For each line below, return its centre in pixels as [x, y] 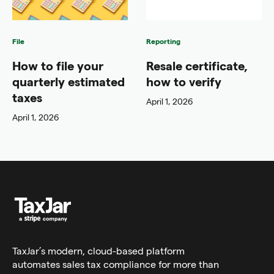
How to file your [58, 65]
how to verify [184, 81]
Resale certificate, [197, 65]
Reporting [163, 41]
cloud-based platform [136, 250]
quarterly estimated [68, 81]
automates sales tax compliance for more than [116, 264]
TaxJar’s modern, [50, 250]
